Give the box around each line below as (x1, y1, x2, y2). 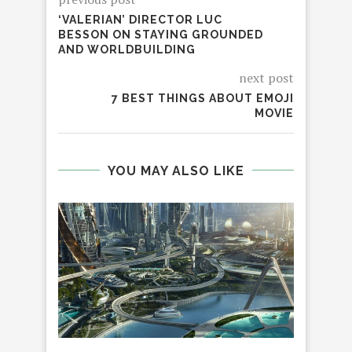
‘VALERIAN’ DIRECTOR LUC (58, 13, 222, 26)
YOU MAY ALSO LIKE (108, 163, 244, 178)
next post (239, 68, 294, 86)
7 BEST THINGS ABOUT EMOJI (112, 91, 294, 104)
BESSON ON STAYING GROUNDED (58, 27, 263, 41)
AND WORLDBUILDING (58, 42, 196, 56)
